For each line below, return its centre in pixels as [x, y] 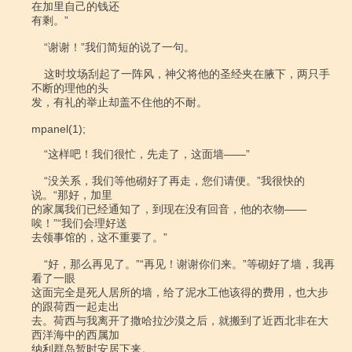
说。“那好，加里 [72, 195]
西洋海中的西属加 [75, 335]
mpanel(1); [59, 129]
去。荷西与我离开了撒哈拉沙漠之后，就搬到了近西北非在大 [180, 321]
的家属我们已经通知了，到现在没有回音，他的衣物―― [169, 209]
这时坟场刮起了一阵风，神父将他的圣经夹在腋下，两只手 [38, 74]
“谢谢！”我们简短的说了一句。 [38, 47]
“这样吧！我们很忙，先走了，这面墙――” [38, 154]
